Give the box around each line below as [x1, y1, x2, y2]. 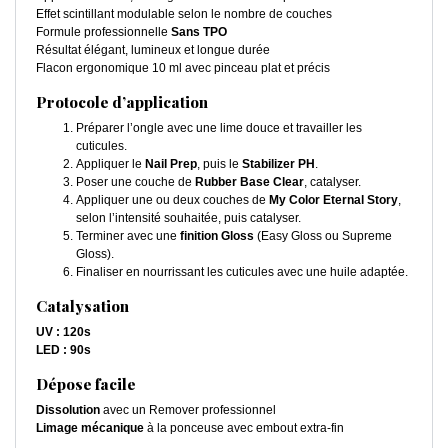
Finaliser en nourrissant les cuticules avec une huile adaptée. [76, 264, 408, 279]
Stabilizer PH [242, 156, 315, 171]
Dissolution [36, 402, 100, 417]
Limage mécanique [36, 420, 144, 435]
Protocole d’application [36, 91, 208, 112]
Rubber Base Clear [195, 174, 304, 189]
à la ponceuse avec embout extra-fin [144, 420, 344, 435]
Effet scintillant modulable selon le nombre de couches [36, 6, 332, 21]
